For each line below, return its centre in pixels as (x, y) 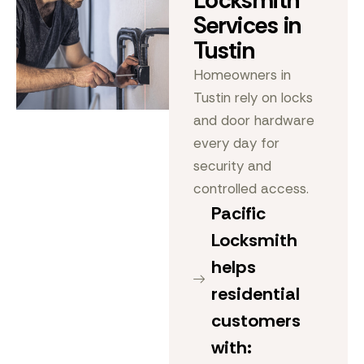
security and (232, 166)
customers (256, 321)
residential (256, 294)
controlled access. (251, 188)
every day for (236, 143)
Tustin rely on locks (253, 97)
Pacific (239, 213)
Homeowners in (242, 75)
